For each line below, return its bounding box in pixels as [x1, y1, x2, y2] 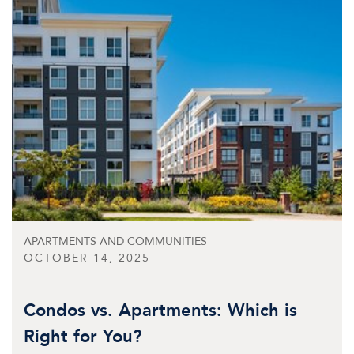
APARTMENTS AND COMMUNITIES [24, 234, 207, 250]
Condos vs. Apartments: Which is [24, 299, 297, 323]
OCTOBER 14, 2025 [24, 250, 150, 266]
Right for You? [24, 325, 141, 349]
